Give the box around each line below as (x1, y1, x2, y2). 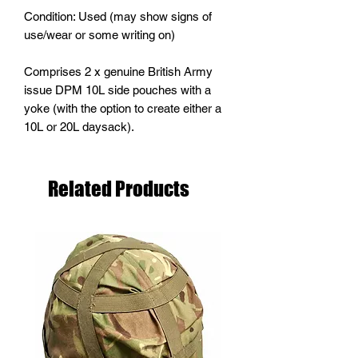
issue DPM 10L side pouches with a (24, 83, 211, 97)
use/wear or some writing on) (24, 28, 175, 42)
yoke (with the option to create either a (24, 101, 221, 115)
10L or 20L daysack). (24, 120, 134, 133)
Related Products (48, 177, 189, 201)
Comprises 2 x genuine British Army (24, 65, 213, 78)
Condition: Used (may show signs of (24, 10, 212, 23)
